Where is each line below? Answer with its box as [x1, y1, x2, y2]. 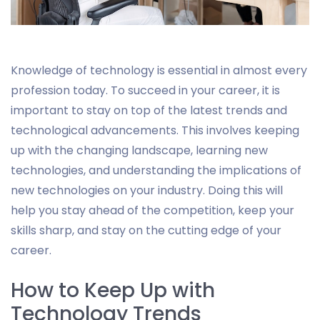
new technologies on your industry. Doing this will [11, 181, 283, 199]
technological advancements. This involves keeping [11, 121, 299, 139]
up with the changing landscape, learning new [11, 141, 268, 159]
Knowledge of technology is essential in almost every [11, 61, 307, 79]
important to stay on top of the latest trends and [11, 101, 287, 119]
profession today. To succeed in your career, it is [11, 81, 280, 99]
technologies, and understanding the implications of [11, 161, 301, 179]
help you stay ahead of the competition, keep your [11, 201, 294, 219]
